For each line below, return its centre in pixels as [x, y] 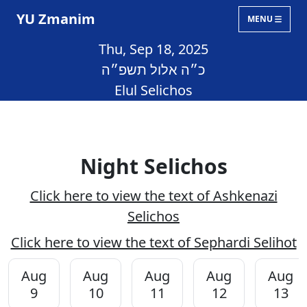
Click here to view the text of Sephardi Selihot [153, 242]
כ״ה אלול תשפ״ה [153, 70]
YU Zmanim [56, 19]
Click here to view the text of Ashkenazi [153, 196]
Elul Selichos [153, 90]
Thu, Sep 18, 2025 [153, 49]
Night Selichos [153, 166]
